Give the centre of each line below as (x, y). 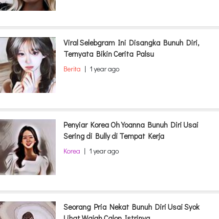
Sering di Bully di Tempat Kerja (114, 136)
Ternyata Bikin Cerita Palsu (109, 54)
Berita (72, 69)
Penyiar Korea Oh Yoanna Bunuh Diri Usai (131, 125)
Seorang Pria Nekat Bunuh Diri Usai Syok (131, 207)
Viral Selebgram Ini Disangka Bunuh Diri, (131, 43)
